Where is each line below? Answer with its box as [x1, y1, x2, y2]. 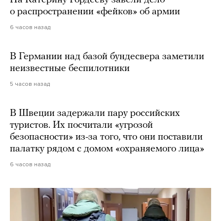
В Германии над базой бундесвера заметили [10, 52, 204, 62]
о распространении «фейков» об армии [10, 7, 180, 17]
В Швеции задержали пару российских [10, 109, 180, 119]
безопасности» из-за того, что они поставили [10, 132, 203, 143]
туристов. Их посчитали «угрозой [10, 120, 153, 131]
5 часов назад [10, 80, 50, 88]
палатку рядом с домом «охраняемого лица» [10, 144, 204, 154]
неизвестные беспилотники [10, 64, 130, 74]
